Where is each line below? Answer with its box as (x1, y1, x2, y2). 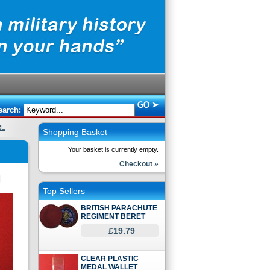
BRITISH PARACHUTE (81, 204, 157, 212)
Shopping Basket (43, 127, 107, 137)
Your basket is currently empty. (68, 146, 159, 153)
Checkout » (119, 160, 159, 168)
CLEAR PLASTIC (81, 254, 139, 263)
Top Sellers (43, 186, 85, 196)
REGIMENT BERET (81, 212, 145, 221)
